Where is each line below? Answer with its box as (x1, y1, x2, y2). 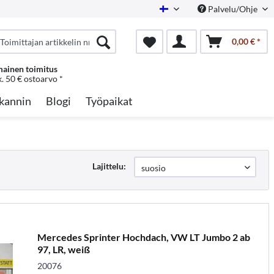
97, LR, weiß (37, 243, 90, 255)
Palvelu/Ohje (206, 4, 259, 14)
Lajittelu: (92, 161, 126, 171)
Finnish (168, 7, 196, 18)
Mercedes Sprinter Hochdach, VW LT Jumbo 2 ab (37, 231, 250, 243)
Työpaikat (86, 94, 133, 108)
